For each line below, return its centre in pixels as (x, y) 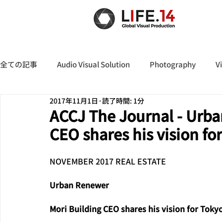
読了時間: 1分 (123, 100)
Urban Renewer (79, 185)
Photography (173, 64)
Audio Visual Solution (93, 64)
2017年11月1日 (74, 100)
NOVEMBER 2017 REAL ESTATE (108, 161)
